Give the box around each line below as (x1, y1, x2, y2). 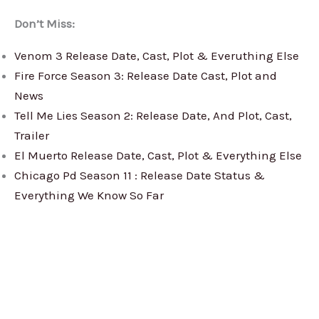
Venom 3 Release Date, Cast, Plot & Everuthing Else (14, 48, 299, 63)
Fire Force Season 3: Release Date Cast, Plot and (14, 68, 277, 83)
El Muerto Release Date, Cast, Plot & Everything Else (14, 148, 302, 163)
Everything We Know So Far (14, 188, 164, 203)
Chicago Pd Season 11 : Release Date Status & (14, 168, 265, 183)
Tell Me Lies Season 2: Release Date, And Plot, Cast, (14, 108, 292, 123)
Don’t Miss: (14, 16, 75, 31)
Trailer (14, 128, 49, 143)
